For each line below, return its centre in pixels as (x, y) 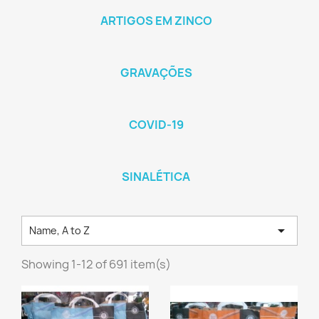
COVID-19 (156, 125)
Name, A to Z (59, 230)
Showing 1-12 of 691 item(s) (96, 264)
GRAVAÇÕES (156, 73)
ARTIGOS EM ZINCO (156, 21)
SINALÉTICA (156, 177)
